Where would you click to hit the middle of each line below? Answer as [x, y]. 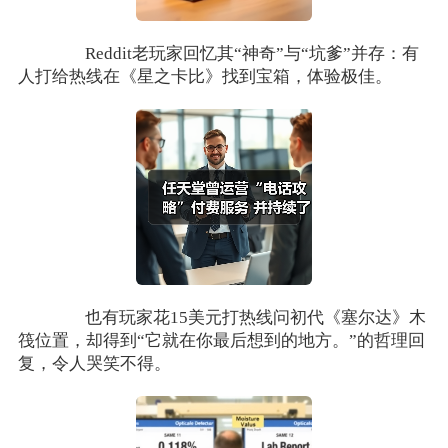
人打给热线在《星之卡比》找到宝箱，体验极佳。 [204, 77]
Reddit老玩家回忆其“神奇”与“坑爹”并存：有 [235, 54]
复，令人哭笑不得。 [94, 363]
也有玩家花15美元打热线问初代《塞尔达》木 [239, 317]
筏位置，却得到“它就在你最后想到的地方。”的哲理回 [221, 340]
